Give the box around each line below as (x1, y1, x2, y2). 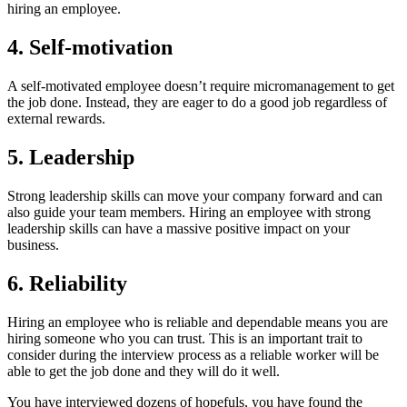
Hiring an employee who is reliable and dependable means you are (7, 313, 388, 330)
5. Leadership (7, 144, 134, 169)
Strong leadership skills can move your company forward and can (7, 187, 382, 203)
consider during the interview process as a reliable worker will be (7, 346, 379, 362)
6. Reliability (7, 271, 127, 295)
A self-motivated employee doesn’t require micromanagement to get (7, 78, 394, 94)
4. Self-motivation (7, 35, 173, 60)
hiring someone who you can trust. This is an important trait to (7, 330, 362, 346)
